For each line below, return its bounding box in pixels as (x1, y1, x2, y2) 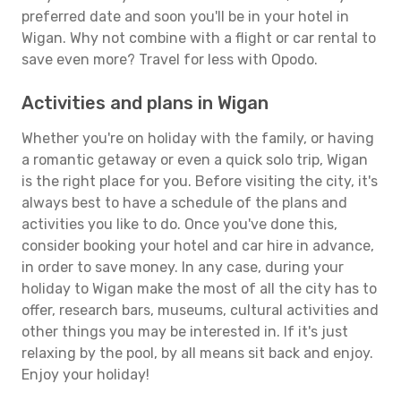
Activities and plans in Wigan (21, 92, 269, 114)
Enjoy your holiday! (21, 366, 149, 383)
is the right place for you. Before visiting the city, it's (21, 173, 378, 190)
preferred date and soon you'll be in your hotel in (21, 8, 349, 25)
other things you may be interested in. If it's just (21, 323, 348, 340)
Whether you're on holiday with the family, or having (21, 130, 374, 147)
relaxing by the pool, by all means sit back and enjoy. (21, 345, 373, 362)
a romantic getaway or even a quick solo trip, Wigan (21, 151, 368, 168)
